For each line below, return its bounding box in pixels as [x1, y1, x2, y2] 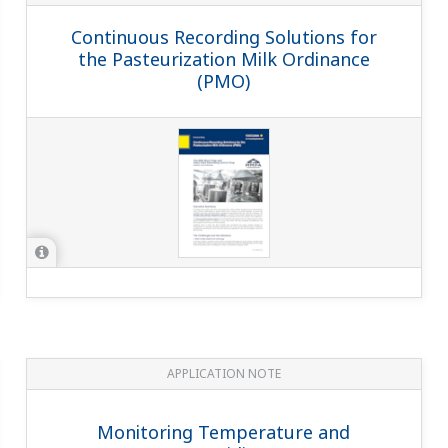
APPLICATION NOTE [166, 364, 281, 382]
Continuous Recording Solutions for [70, 24, 377, 49]
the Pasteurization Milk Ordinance [77, 46, 370, 71]
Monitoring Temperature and [97, 419, 351, 444]
